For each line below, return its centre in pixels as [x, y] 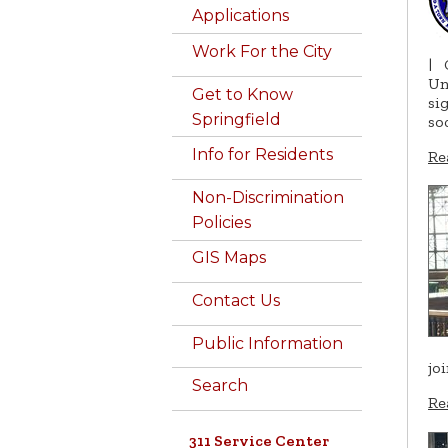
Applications [240, 16]
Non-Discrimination [268, 197]
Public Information [267, 343]
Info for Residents [262, 155]
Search [220, 386]
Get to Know [242, 94]
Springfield [236, 119]
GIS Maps [229, 258]
